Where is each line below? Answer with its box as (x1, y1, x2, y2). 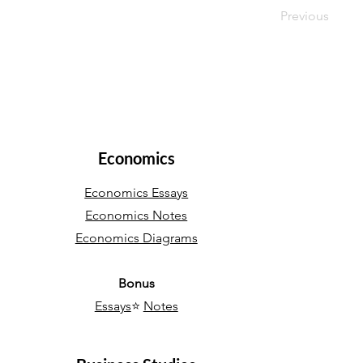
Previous (280, 8, 329, 23)
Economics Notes (85, 207, 188, 223)
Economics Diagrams (75, 230, 198, 246)
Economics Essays (84, 185, 189, 200)
